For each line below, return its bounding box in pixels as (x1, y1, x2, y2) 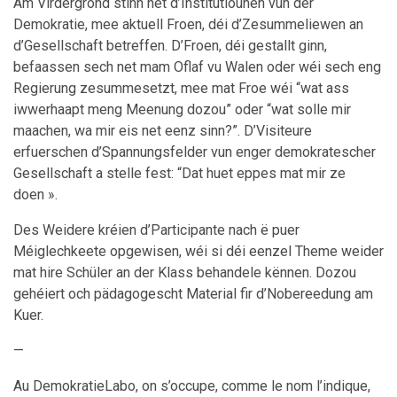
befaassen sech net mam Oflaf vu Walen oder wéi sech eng (13, 58, 381, 75)
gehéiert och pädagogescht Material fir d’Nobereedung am (13, 285, 373, 302)
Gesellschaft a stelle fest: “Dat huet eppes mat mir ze (13, 165, 346, 182)
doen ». (13, 186, 58, 203)
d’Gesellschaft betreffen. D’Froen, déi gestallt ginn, (13, 37, 327, 54)
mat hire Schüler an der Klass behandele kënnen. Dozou (13, 264, 356, 281)
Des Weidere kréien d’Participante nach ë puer (13, 222, 300, 238)
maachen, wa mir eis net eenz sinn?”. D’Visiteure (13, 122, 312, 139)
